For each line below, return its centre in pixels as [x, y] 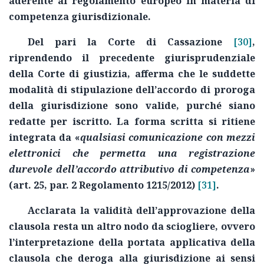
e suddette [229, 74]
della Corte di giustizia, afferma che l [106, 74]
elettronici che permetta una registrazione [132, 154]
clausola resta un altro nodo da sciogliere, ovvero [132, 227]
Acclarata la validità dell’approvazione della [141, 211]
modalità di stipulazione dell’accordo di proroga [132, 90]
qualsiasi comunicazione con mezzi [168, 138]
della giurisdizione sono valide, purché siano [132, 106]
